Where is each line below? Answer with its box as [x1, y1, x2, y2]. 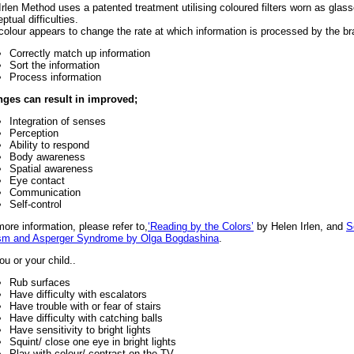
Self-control [9, 198, 62, 211]
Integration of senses [9, 115, 106, 128]
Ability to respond [9, 139, 89, 152]
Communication [9, 186, 81, 199]
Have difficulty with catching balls [9, 312, 163, 325]
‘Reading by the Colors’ [148, 220, 254, 233]
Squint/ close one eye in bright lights [9, 336, 176, 348]
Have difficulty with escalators [9, 288, 147, 301]
